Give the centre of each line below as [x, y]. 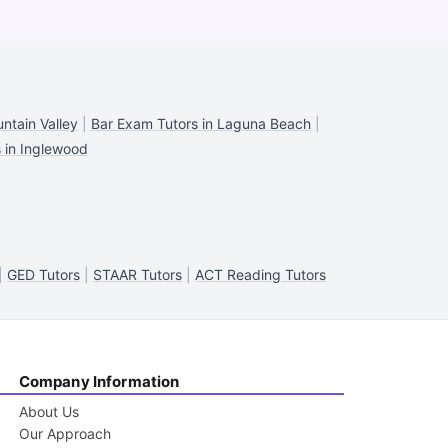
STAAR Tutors [137, 274]
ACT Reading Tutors [260, 274]
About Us [48, 411]
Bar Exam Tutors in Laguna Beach [201, 123]
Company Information [99, 381]
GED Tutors [43, 274]
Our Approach [64, 433]
